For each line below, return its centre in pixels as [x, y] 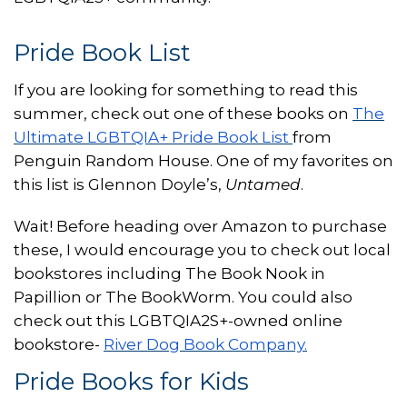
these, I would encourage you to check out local [202, 249]
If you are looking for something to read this [186, 89]
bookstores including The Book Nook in [169, 273]
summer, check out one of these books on [183, 113]
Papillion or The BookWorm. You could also [183, 297]
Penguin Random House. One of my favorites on [203, 160]
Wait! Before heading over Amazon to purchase [200, 226]
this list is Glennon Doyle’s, [119, 184]
